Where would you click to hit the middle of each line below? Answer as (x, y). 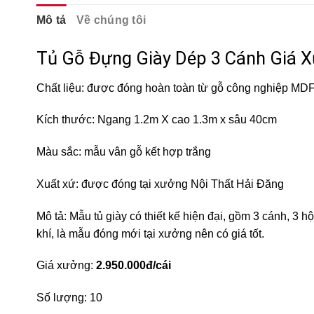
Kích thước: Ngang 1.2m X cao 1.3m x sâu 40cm (157, 120)
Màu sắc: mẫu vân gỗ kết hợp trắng (124, 152)
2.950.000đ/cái (132, 266)
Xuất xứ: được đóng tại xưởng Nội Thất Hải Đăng (160, 184)
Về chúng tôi (111, 20)
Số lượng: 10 (69, 298)
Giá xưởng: (65, 266)
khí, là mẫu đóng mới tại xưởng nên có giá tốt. (150, 233)
